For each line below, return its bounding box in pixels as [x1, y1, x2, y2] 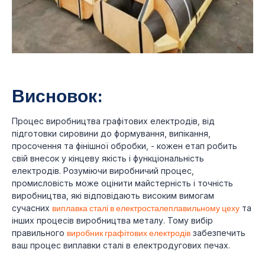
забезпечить [190, 227, 245, 238]
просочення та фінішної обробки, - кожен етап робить [12, 140, 237, 151]
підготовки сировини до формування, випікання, [12, 128, 211, 138]
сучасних [12, 202, 52, 213]
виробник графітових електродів [67, 227, 190, 238]
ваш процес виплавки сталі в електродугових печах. [12, 240, 230, 250]
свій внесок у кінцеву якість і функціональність [12, 153, 204, 163]
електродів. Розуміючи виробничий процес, [12, 165, 194, 176]
